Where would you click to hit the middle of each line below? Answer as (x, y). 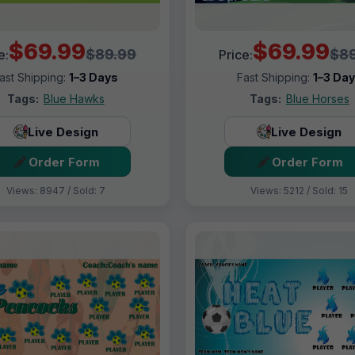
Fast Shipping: (275, 78)
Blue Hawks (74, 99)
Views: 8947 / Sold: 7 (55, 191)
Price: (235, 55)
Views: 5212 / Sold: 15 (300, 191)
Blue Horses (317, 99)
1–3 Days (94, 78)
